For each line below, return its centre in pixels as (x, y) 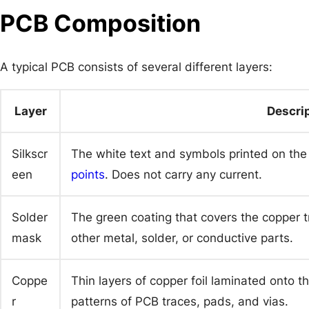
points (88, 174)
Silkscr (30, 153)
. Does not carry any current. (183, 174)
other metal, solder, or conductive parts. (182, 238)
